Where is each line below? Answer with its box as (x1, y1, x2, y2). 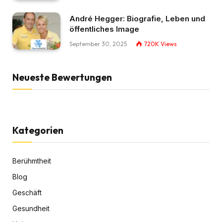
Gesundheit (12, 204, 50, 213)
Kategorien (12, 124, 63, 136)
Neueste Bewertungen (12, 71, 112, 83)
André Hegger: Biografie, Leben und (69, 14, 205, 24)
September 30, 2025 (69, 40, 127, 48)
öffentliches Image (69, 24, 139, 34)
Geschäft (12, 188, 42, 197)
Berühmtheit (12, 156, 51, 165)
